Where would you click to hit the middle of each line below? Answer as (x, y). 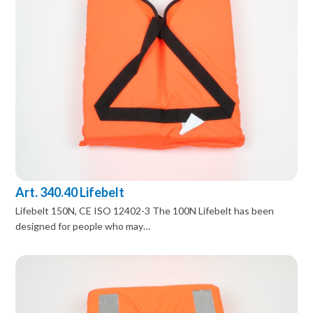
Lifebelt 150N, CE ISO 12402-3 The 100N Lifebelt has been (145, 211)
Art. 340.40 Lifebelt (70, 192)
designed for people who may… (83, 226)
